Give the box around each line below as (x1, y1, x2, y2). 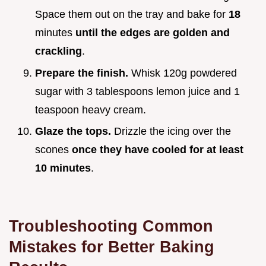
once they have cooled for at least (72, 144, 243, 156)
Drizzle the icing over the (111, 125, 231, 138)
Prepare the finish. (35, 66, 128, 79)
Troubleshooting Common (9, 217, 213, 236)
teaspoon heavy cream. (35, 103, 146, 116)
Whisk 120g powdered (128, 66, 237, 79)
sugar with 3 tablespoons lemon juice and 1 (35, 85, 240, 97)
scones (35, 144, 72, 156)
